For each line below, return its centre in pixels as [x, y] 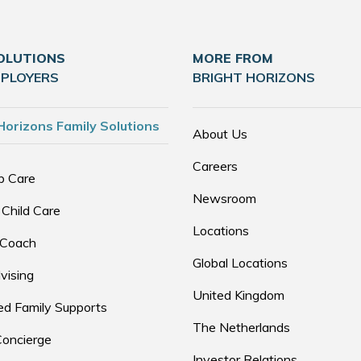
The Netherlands [241, 327]
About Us [220, 134]
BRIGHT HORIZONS [254, 77]
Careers [215, 166]
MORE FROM [233, 58]
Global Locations [240, 263]
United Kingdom [239, 295]
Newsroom [224, 198]
